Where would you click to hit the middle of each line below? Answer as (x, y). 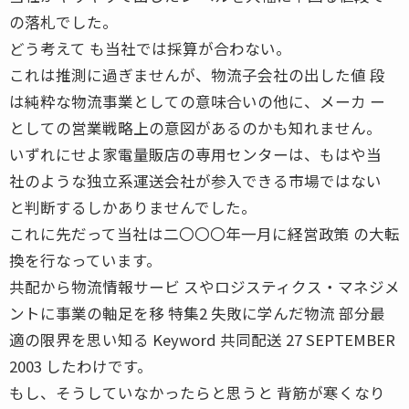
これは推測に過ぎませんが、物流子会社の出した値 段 (197, 74)
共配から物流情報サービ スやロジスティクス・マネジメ (204, 286)
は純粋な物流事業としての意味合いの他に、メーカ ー (197, 101)
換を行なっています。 (85, 260)
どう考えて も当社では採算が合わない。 (150, 48)
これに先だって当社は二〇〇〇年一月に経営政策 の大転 (204, 233)
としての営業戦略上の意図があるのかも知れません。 (195, 127)
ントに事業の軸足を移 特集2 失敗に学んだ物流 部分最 (197, 313)
